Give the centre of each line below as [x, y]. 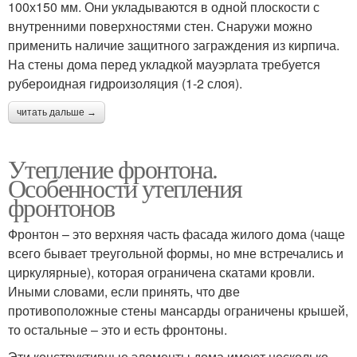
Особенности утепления [125, 187]
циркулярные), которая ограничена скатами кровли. [161, 272]
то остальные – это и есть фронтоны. [118, 329]
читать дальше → [57, 112]
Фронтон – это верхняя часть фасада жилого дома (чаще [177, 233]
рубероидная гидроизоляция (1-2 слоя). [125, 83]
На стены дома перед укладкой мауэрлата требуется [164, 64]
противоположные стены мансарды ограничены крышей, [178, 310]
